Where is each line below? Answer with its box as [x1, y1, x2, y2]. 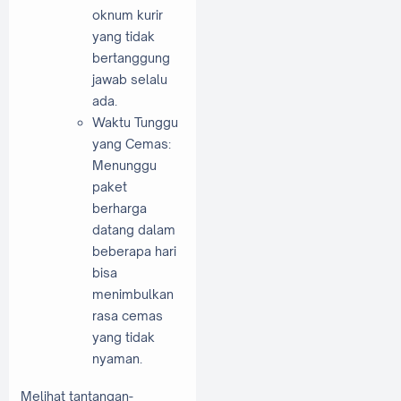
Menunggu [92, 158, 157, 174]
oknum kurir [92, 7, 163, 23]
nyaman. [92, 351, 142, 367]
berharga [92, 200, 147, 217]
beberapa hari [92, 243, 176, 260]
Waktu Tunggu [92, 115, 178, 131]
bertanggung [92, 50, 170, 66]
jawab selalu [92, 72, 167, 88]
